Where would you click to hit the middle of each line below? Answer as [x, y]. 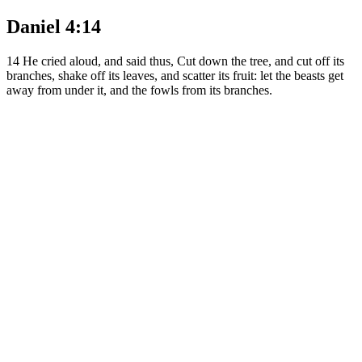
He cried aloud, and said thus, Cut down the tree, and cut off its [183, 61]
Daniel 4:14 [54, 26]
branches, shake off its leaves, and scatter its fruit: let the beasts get [175, 75]
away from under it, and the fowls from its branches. [139, 90]
